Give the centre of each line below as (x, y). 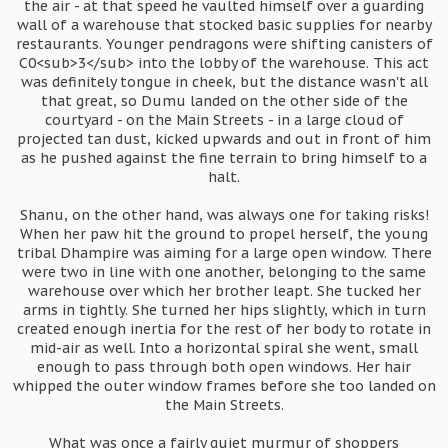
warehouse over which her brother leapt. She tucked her (224, 291)
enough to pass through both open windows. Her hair (224, 367)
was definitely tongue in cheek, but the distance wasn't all (224, 82)
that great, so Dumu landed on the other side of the (224, 101)
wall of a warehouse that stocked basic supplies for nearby (224, 25)
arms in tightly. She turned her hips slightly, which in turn (224, 310)
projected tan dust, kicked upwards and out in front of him (224, 139)
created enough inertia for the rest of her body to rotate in (224, 329)
